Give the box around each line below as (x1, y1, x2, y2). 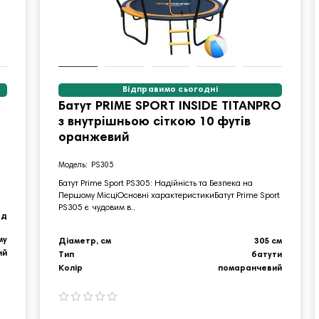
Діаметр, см (58, 236, 111, 246)
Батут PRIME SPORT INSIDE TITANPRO (58, 100, 281, 113)
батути (251, 250, 283, 259)
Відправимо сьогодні (122, 85, 218, 94)
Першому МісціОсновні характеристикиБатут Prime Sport (58, 191, 280, 200)
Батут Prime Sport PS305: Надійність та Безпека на (58, 179, 253, 188)
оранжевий (58, 131, 130, 145)
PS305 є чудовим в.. (58, 203, 135, 212)
